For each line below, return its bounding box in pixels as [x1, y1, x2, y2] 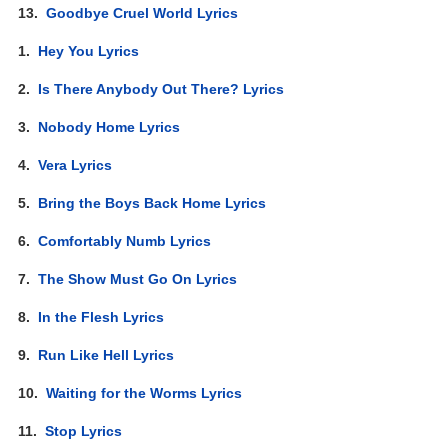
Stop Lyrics [45, 422, 123, 439]
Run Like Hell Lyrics [38, 346, 175, 363]
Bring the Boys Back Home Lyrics [38, 194, 267, 211]
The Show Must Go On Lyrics [38, 270, 238, 287]
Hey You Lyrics [38, 42, 140, 59]
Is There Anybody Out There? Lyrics [38, 80, 285, 97]
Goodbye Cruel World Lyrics [46, 4, 239, 21]
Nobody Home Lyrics [38, 118, 181, 135]
